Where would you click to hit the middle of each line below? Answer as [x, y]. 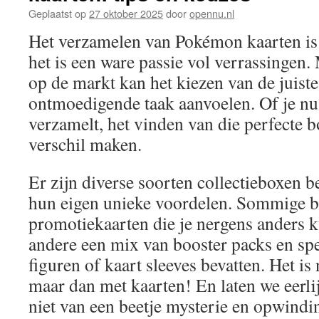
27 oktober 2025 [126, 13]
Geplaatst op [57, 13]
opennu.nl [212, 13]
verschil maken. [85, 144]
